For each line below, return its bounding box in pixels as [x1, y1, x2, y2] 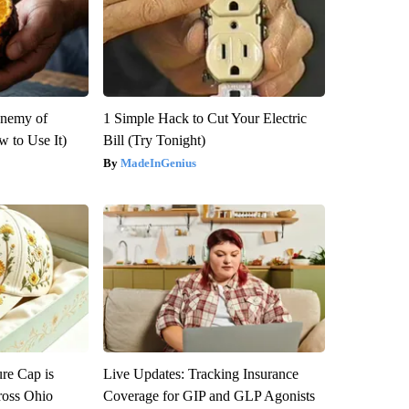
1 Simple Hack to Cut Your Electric [102, 110, 307, 126]
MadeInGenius [120, 155, 196, 170]
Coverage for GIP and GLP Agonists [102, 387, 315, 404]
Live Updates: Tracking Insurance [102, 365, 299, 382]
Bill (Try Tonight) [102, 131, 205, 148]
